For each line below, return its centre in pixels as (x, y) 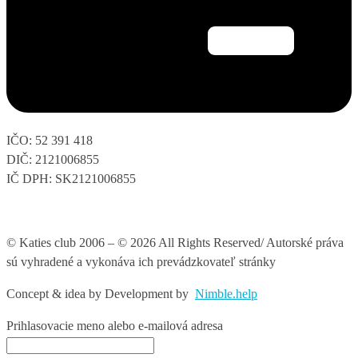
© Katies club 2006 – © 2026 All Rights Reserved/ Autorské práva (175, 243)
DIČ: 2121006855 (53, 160)
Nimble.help (226, 294)
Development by (150, 294)
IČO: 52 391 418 (50, 141)
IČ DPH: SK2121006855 (71, 179)
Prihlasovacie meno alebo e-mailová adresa (115, 326)
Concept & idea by (56, 294)
